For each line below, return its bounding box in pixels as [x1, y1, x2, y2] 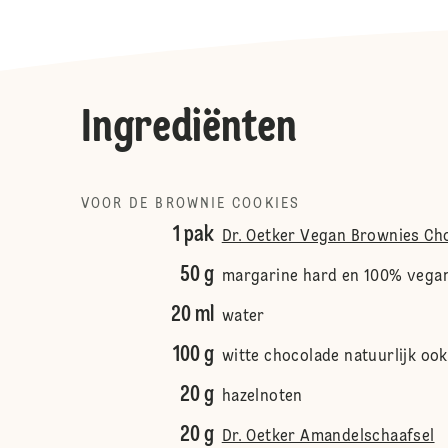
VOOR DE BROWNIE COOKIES [80, 197, 300, 211]
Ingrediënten [80, 106, 297, 152]
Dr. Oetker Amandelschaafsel [221, 429, 435, 445]
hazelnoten [221, 389, 303, 405]
